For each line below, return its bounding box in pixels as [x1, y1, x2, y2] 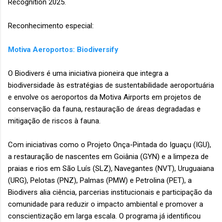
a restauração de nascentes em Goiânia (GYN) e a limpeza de [8, 152, 209, 162]
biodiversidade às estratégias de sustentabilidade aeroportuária [8, 81, 214, 90]
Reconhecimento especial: [8, 21, 94, 31]
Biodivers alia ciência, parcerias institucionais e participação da [8, 188, 212, 197]
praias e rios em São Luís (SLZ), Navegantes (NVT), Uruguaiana [8, 164, 214, 173]
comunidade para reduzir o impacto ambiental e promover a [8, 200, 203, 209]
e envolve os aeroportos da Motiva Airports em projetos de [8, 93, 201, 102]
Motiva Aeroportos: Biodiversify [8, 45, 118, 55]
